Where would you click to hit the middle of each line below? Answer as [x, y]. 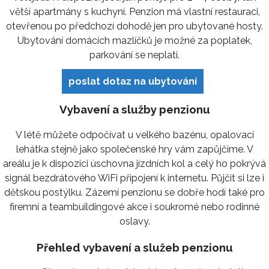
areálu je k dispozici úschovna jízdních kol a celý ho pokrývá [134, 163]
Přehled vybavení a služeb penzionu [134, 247]
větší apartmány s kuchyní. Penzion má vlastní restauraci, [134, 11]
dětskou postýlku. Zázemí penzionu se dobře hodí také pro [134, 192]
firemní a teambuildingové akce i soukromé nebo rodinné [134, 207]
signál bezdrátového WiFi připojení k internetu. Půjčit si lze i [134, 178]
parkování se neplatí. [134, 55]
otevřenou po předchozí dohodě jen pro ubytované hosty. [134, 26]
